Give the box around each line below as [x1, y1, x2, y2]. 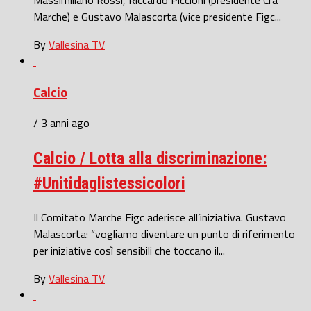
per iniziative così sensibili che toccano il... [33, 242, 225, 260]
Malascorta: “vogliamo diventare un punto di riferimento [33, 226, 295, 243]
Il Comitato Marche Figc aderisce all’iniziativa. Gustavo [33, 209, 286, 226]
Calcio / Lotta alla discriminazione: [33, 149, 267, 169]
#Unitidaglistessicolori [33, 174, 185, 194]
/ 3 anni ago [33, 115, 90, 132]
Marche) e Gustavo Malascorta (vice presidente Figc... [33, 8, 281, 25]
